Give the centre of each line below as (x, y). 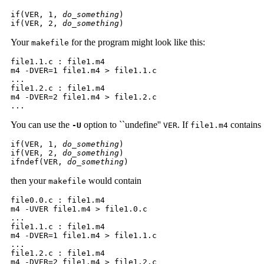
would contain (114, 180)
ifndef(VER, (39, 161)
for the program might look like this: (137, 42)
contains (245, 124)
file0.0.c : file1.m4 (60, 200)
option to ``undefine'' (122, 124)
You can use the (41, 124)
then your (29, 180)
